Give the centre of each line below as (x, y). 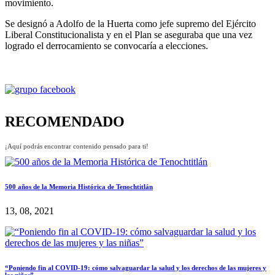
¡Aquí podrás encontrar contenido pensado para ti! (77, 146)
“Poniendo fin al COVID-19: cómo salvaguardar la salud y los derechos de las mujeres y (136, 267)
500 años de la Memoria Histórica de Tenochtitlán (79, 186)
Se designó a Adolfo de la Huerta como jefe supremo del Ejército (130, 23)
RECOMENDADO (65, 121)
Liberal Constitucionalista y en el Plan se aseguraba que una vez (129, 34)
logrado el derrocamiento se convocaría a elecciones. (108, 45)
